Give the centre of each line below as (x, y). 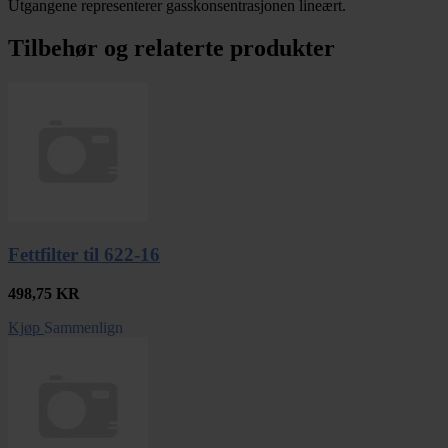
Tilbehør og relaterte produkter (171, 47)
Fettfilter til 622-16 (84, 255)
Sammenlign (83, 327)
